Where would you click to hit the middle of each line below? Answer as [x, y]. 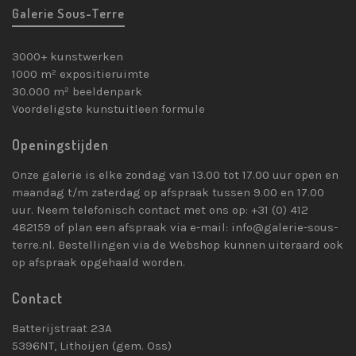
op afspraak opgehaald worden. [99, 263]
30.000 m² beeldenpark [77, 92]
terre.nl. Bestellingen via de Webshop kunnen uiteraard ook [178, 245]
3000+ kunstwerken [68, 57]
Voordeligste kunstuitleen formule [108, 109]
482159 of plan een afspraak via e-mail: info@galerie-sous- [175, 228]
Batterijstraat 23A [62, 329]
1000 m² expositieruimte [81, 74]
